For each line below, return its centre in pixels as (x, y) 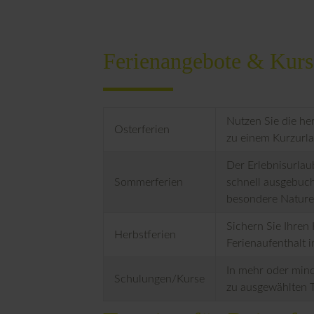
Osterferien (142, 129)
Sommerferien (149, 182)
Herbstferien (145, 234)
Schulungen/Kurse (159, 279)
